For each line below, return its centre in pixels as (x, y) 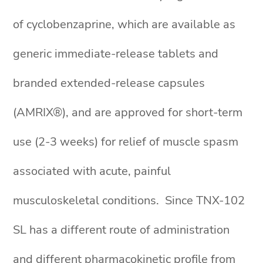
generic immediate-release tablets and (116, 54)
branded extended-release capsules (109, 83)
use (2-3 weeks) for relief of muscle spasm (126, 142)
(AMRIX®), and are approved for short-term (128, 112)
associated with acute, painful (92, 171)
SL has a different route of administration (122, 230)
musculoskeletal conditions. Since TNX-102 (129, 200)
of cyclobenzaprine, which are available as (124, 24)
